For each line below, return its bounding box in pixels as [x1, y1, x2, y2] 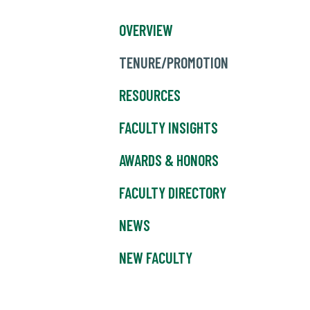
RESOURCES [119, 86, 181, 104]
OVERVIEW [119, 21, 173, 39]
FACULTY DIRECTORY [119, 183, 226, 202]
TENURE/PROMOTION [119, 53, 228, 72]
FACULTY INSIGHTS [119, 118, 218, 137]
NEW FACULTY [119, 248, 192, 267]
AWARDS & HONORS [119, 151, 219, 170]
